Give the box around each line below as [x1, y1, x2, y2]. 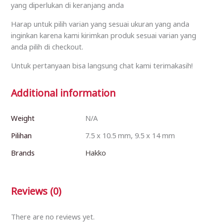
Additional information [11, 86, 116, 100]
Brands [11, 148, 35, 158]
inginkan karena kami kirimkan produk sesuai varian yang [11, 30, 197, 41]
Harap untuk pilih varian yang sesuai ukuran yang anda [11, 19, 190, 29]
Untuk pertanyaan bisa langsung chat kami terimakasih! [11, 60, 193, 70]
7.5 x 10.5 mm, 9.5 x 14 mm [85, 130, 175, 141]
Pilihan [11, 130, 32, 141]
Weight [11, 113, 35, 123]
